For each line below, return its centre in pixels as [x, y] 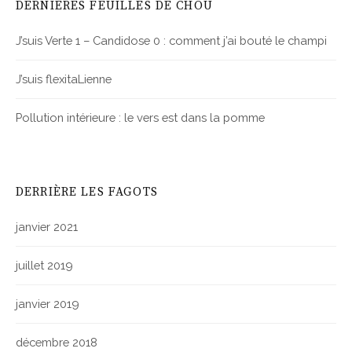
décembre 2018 [57, 343]
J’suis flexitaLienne [64, 79]
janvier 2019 [48, 304]
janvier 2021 [47, 227]
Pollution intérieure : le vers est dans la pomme [140, 118]
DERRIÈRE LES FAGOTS [87, 192]
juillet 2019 [44, 266]
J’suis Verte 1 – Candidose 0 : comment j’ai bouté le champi [171, 41]
